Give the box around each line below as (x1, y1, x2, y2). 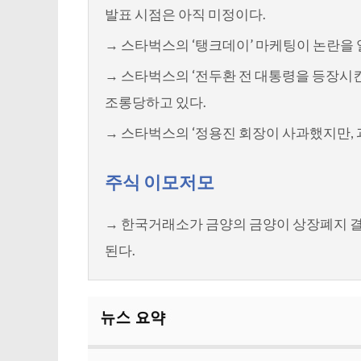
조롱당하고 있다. (105, 93, 207, 111)
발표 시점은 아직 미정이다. (105, 6, 267, 23)
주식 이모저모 (105, 171, 215, 193)
